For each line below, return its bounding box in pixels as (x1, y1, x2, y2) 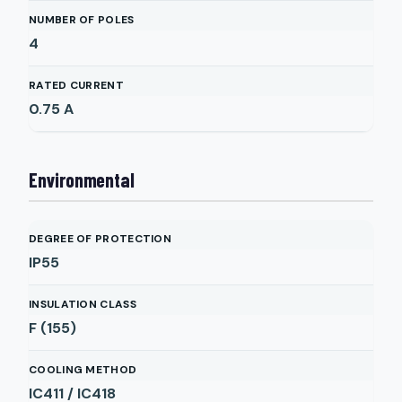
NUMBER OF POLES (29, 13, 135, 27)
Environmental (29, 168, 135, 191)
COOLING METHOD (29, 363, 137, 377)
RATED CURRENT (29, 78, 124, 92)
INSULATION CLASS (29, 297, 136, 311)
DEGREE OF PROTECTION (29, 232, 171, 246)
